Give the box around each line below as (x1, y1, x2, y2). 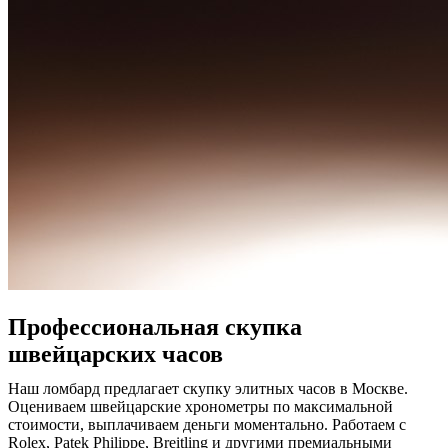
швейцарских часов (8, 341, 223, 368)
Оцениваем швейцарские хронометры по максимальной (8, 398, 393, 416)
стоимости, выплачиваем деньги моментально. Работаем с (8, 416, 406, 434)
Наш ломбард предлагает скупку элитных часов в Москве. (8, 380, 408, 398)
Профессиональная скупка (8, 314, 302, 341)
